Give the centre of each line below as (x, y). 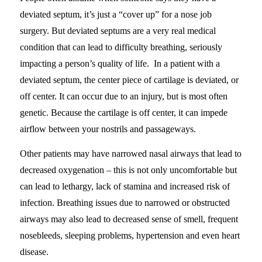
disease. (34, 251)
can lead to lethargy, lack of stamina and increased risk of (125, 186)
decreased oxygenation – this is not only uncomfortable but (128, 170)
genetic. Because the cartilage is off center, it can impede (123, 112)
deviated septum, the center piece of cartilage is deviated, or (129, 80)
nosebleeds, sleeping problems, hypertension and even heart (130, 235)
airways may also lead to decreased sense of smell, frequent (129, 219)
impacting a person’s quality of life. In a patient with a (120, 63)
